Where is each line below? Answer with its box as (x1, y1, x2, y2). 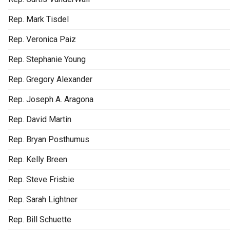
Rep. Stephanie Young (8, 54, 86, 64)
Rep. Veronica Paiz (8, 34, 76, 44)
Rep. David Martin (8, 114, 71, 124)
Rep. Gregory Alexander (8, 74, 92, 84)
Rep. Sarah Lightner (8, 194, 78, 204)
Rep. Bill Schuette (8, 214, 71, 224)
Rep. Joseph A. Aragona (8, 94, 93, 104)
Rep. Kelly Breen (8, 154, 67, 164)
